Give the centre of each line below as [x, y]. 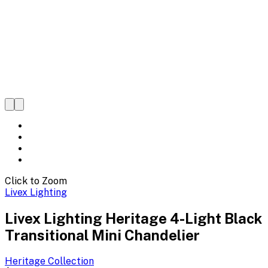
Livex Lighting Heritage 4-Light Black [133, 218]
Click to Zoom [36, 181]
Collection [70, 261]
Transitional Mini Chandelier [102, 235]
